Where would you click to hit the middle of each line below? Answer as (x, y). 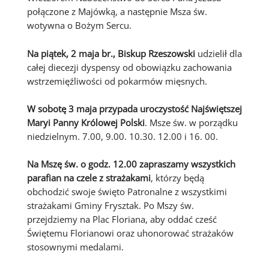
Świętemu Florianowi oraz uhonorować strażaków (130, 233)
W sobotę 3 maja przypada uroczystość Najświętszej (134, 109)
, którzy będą (177, 178)
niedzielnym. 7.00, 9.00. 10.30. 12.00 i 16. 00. (122, 137)
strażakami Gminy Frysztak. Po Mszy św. (110, 206)
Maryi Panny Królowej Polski (86, 123)
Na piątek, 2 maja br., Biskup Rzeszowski (111, 53)
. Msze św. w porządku (191, 123)
